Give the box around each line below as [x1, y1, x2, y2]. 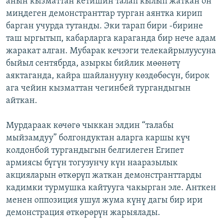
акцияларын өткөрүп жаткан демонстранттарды [6, 170, 202, 180]
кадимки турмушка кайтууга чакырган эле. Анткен [6, 183, 216, 193]
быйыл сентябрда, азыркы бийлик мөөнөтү [6, 58, 180, 68]
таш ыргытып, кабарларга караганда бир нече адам [6, 33, 216, 43]
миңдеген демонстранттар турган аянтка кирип [6, 8, 202, 18]
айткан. [6, 96, 37, 106]
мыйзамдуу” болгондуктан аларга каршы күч [6, 133, 190, 143]
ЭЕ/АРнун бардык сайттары [17, 71, 122, 81]
